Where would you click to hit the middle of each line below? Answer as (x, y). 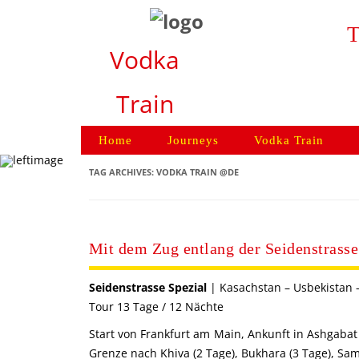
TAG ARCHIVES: (122, 172)
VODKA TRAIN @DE (197, 172)
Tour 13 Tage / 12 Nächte (156, 307)
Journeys (193, 140)
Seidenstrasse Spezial (147, 287)
